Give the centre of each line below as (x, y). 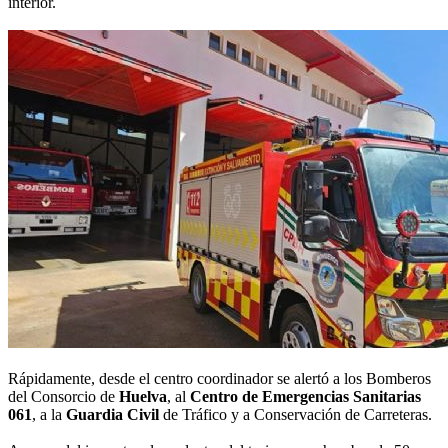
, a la (49, 415)
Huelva (143, 397)
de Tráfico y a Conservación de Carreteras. (295, 415)
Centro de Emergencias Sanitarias (305, 397)
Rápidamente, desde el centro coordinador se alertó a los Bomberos (219, 379)
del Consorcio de (63, 397)
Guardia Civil (112, 415)
